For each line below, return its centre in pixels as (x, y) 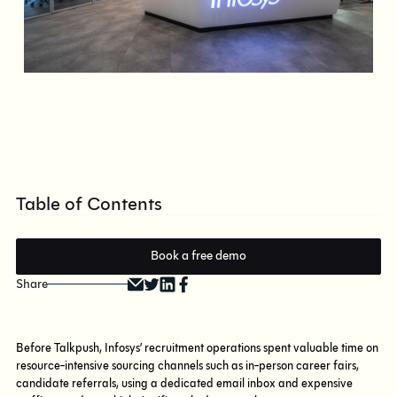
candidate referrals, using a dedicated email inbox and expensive (184, 383)
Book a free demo (198, 256)
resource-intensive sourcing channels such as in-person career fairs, (187, 366)
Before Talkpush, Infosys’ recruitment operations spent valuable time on (197, 348)
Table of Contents (89, 204)
